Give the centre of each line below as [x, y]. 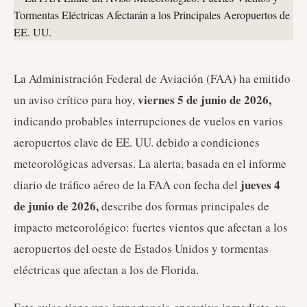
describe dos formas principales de [184, 206]
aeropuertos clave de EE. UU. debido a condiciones [137, 142]
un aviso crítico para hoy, [76, 100]
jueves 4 [260, 185]
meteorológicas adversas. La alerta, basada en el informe [150, 163]
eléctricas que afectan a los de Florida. [106, 270]
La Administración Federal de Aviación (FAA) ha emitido [152, 78]
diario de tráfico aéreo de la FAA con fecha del [127, 185]
